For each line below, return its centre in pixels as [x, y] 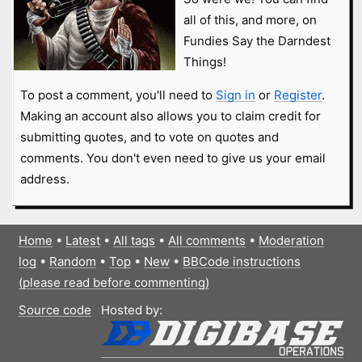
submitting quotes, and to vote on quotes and [149, 137]
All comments [206, 241]
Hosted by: [132, 309]
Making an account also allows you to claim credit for [170, 116]
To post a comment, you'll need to [118, 95]
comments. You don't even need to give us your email [173, 158]
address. [44, 179]
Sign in [235, 95]
